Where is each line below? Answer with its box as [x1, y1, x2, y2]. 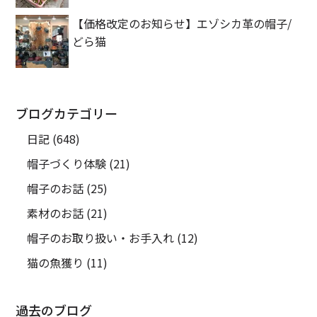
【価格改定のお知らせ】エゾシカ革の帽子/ [72, 15, 292, 33]
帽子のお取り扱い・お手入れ [27, 229, 175, 247]
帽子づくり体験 [27, 155, 107, 173]
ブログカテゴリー [16, 104, 118, 123]
